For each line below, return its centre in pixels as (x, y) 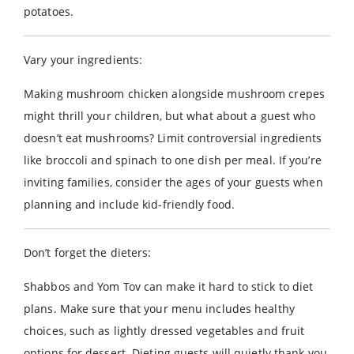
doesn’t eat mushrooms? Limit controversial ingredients (173, 138)
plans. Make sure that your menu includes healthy (159, 309)
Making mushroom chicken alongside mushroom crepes (174, 94)
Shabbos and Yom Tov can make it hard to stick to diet (169, 286)
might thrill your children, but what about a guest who (170, 116)
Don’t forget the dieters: (88, 252)
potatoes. (49, 11)
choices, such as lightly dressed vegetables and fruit (164, 331)
